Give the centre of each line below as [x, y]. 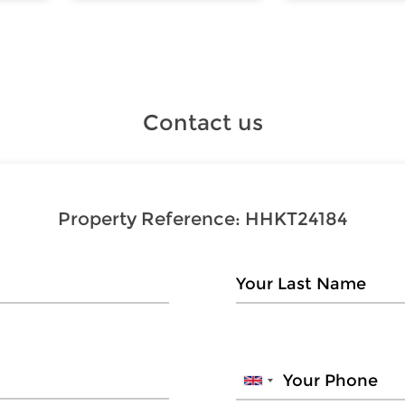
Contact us [202, 122]
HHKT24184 [296, 218]
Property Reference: [151, 218]
